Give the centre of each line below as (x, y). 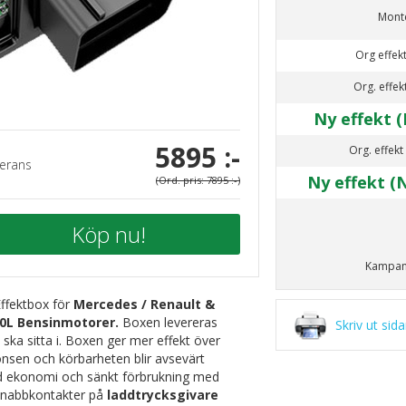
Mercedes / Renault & (144, 304)
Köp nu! (109, 234)
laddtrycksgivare (163, 395)
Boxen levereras (170, 322)
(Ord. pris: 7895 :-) (198, 180)
